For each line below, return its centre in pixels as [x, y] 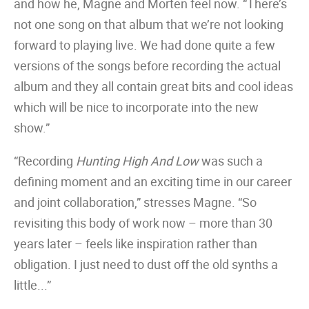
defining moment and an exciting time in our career [153, 181]
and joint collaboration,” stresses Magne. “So [135, 202]
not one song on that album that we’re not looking [149, 24]
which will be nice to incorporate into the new [136, 107]
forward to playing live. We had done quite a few [144, 45]
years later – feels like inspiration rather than [136, 243]
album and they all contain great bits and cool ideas [153, 86]
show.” [32, 128]
